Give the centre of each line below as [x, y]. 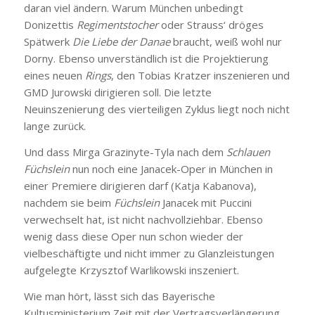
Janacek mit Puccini [205, 202]
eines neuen [54, 76]
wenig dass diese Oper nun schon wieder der [133, 236]
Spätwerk [48, 42]
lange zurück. [54, 126]
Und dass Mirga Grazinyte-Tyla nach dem [125, 152]
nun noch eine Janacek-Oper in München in [171, 169]
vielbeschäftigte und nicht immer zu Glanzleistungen [149, 253]
